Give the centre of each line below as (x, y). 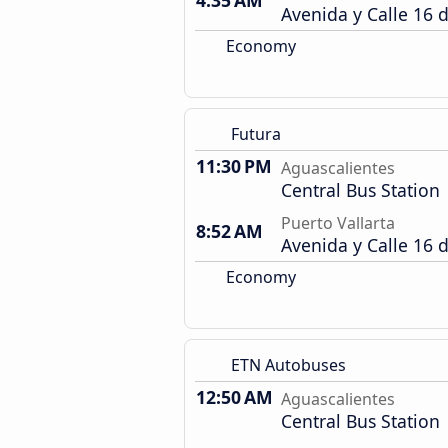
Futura (256, 134)
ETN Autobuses (288, 365)
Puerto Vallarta (338, 223)
